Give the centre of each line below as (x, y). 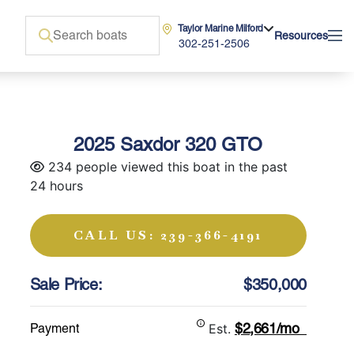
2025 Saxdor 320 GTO (168, 144)
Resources (301, 36)
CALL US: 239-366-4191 (168, 235)
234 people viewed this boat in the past (166, 167)
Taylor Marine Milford (220, 28)
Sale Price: (66, 284)
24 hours (56, 186)
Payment (54, 328)
